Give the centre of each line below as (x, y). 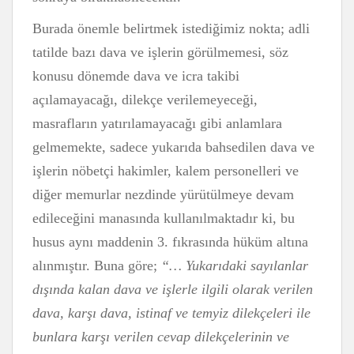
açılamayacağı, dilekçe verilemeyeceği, (145, 100)
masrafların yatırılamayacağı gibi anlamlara (157, 123)
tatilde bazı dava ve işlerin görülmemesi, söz (160, 52)
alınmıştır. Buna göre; (97, 265)
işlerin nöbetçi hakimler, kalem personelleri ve (166, 171)
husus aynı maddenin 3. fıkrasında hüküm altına (170, 242)
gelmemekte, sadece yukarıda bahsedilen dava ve (173, 147)
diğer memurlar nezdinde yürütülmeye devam (163, 194)
